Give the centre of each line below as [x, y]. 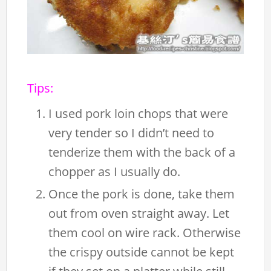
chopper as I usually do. [115, 171]
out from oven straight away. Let [139, 213]
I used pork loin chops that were [139, 113]
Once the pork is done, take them [142, 194]
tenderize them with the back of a [142, 152]
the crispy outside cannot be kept [142, 252]
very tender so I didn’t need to [132, 132]
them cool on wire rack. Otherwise [145, 232]
